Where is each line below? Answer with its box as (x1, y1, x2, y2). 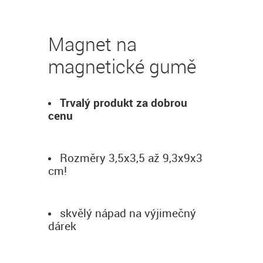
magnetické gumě (48, 53, 196, 79)
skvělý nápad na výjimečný (60, 205, 196, 221)
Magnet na (48, 31, 137, 57)
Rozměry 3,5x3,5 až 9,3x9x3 (60, 150, 203, 166)
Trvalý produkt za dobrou (60, 95, 187, 110)
